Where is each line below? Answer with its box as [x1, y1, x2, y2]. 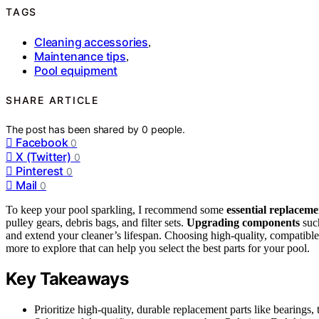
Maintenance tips [34, 48, 126, 63]
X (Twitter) [16, 149, 71, 164]
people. [150, 122, 185, 135]
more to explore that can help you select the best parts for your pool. [6, 241, 310, 254]
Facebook [16, 135, 68, 150]
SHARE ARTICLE [6, 94, 99, 107]
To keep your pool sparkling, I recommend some [6, 203, 226, 216]
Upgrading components [187, 216, 300, 229]
